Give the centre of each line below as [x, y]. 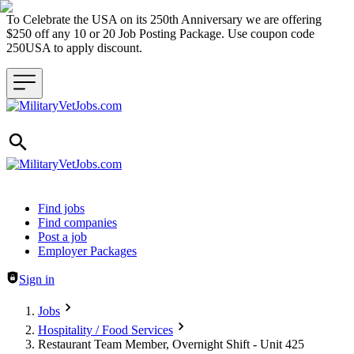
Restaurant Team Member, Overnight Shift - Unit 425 [171, 344]
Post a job [62, 237]
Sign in [37, 279]
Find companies [77, 222]
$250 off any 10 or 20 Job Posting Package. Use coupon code [160, 34]
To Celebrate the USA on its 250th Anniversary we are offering [164, 19]
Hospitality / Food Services [105, 330]
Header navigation [51, 207]
